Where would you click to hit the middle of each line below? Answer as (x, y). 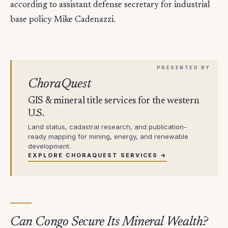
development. (49, 146)
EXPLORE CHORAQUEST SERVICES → (98, 155)
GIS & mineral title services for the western (114, 101)
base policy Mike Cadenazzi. (63, 20)
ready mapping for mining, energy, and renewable (108, 136)
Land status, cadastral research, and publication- (107, 126)
